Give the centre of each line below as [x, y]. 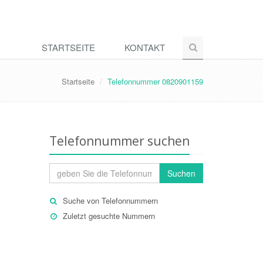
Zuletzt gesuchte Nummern [109, 216]
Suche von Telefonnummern [110, 200]
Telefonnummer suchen [119, 141]
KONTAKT [145, 47]
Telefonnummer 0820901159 [155, 81]
